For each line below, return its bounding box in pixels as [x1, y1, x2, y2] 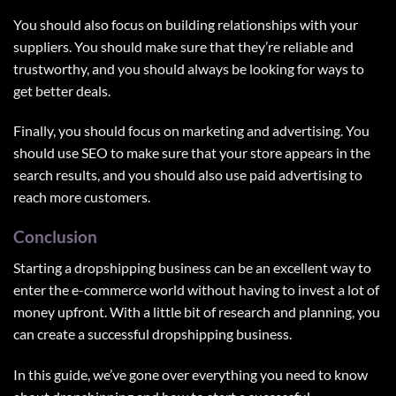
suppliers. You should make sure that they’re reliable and [13, 37, 354, 55]
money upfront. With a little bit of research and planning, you [13, 302, 380, 320]
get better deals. [13, 81, 110, 99]
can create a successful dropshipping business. [13, 324, 292, 342]
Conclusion [13, 226, 97, 247]
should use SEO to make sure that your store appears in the [13, 144, 370, 162]
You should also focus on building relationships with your [13, 15, 358, 33]
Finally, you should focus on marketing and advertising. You [13, 122, 369, 140]
